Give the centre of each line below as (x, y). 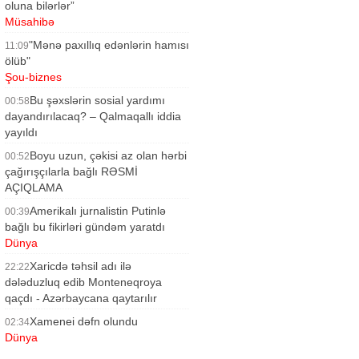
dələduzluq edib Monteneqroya (83, 282)
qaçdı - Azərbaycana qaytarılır (81, 298)
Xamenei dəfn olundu (84, 321)
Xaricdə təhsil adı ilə (81, 266)
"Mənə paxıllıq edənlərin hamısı (109, 45)
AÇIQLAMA (34, 188)
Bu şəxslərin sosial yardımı (97, 100)
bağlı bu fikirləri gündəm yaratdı (85, 227)
